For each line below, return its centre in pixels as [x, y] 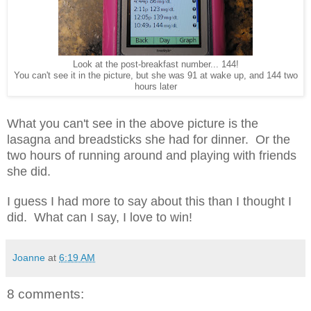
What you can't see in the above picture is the [133, 124]
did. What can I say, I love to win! [100, 218]
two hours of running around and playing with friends [152, 156]
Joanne [29, 258]
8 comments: [45, 294]
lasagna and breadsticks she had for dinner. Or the [149, 140]
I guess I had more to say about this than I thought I [149, 202]
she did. [29, 172]
